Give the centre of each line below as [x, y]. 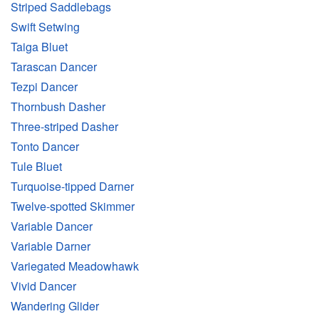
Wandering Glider [55, 306]
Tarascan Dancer [54, 67]
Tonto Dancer [45, 147]
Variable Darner [51, 246]
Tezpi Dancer [44, 87]
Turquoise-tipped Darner [72, 187]
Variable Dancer [52, 226]
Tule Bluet [36, 167]
